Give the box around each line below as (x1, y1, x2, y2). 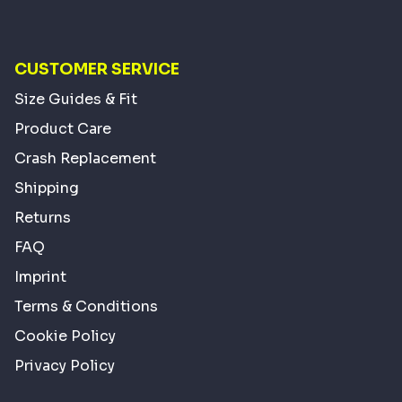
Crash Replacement (14, 148, 156, 168)
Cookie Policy (14, 326, 116, 345)
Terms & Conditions (14, 296, 158, 316)
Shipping (14, 178, 79, 197)
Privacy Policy (14, 355, 115, 375)
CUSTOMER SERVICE (14, 58, 179, 79)
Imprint (14, 267, 66, 286)
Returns (14, 207, 71, 227)
